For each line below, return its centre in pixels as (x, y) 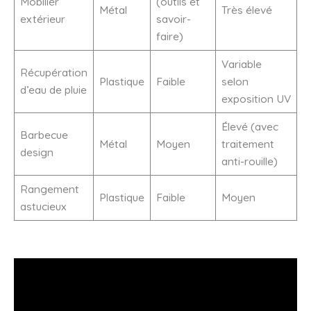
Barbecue (44, 134)
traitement (247, 143)
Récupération (53, 72)
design (36, 152)
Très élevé (246, 9)
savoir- (173, 18)
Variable (241, 64)
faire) (169, 36)
